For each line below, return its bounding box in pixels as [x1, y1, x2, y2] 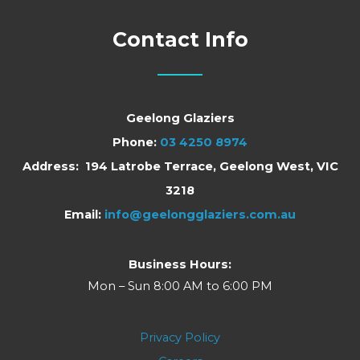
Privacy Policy [140, 329, 220, 345]
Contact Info [112, 27, 248, 51]
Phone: [112, 134, 160, 149]
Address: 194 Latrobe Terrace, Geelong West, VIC [22, 158, 338, 174]
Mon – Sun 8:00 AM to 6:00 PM [88, 279, 272, 294]
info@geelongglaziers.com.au [104, 207, 296, 222]
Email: [64, 207, 104, 222]
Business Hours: [129, 257, 231, 272]
